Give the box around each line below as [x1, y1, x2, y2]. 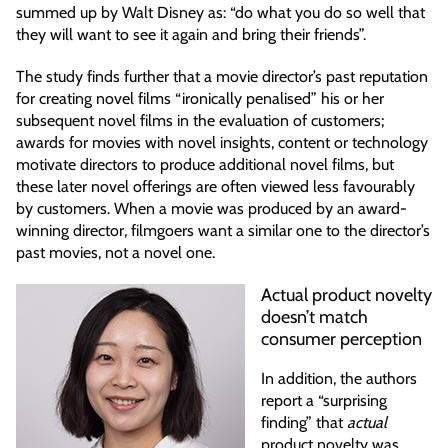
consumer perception [261, 328, 422, 351]
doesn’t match [261, 306, 368, 329]
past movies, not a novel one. [16, 243, 215, 263]
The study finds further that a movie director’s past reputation [16, 67, 428, 87]
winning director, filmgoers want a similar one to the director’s [16, 221, 430, 241]
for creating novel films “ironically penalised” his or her [16, 89, 384, 109]
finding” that [261, 413, 347, 433]
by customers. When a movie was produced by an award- [16, 199, 407, 219]
